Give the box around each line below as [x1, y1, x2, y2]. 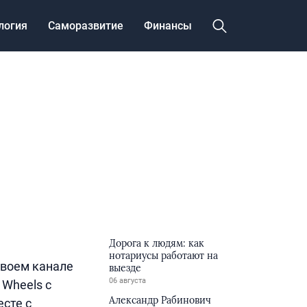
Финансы [144, 19, 192, 32]
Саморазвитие [48, 19, 123, 32]
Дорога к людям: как [109, 237, 205, 249]
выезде [109, 262, 142, 274]
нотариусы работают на [109, 249, 219, 262]
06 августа [109, 276, 147, 285]
